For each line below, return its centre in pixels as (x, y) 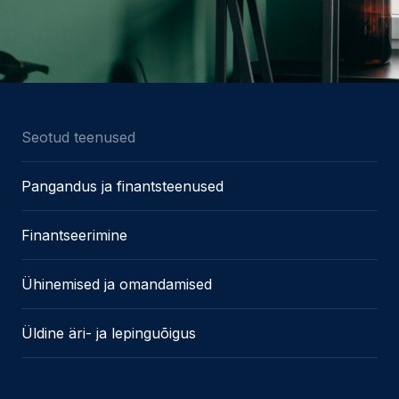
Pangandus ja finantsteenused (122, 186)
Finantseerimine (74, 235)
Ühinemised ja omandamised (117, 284)
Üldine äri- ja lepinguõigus (109, 333)
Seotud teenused (78, 137)
